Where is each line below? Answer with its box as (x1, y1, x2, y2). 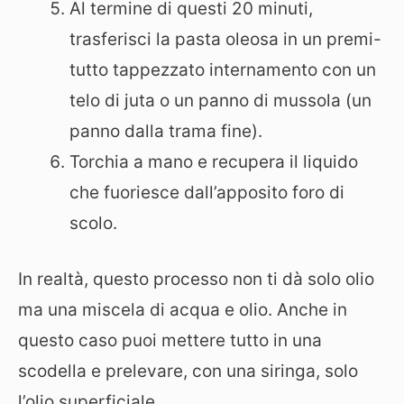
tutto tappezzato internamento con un (69, 59, 376, 80)
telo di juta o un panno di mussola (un (69, 89, 372, 111)
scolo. (69, 212, 117, 234)
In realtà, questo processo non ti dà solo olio (18, 269, 374, 289)
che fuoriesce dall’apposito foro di (69, 181, 344, 203)
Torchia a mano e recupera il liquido (69, 151, 358, 172)
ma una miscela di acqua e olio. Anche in (18, 299, 347, 320)
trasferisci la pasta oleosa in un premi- (69, 28, 381, 50)
